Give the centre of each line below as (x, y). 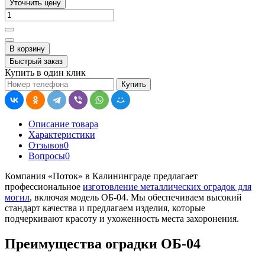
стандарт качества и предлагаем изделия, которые (105, 208)
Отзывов (46, 145)
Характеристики (62, 134)
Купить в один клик (45, 72)
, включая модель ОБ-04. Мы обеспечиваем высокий (136, 197)
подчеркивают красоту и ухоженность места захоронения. (122, 218)
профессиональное (44, 186)
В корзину (27, 49)
